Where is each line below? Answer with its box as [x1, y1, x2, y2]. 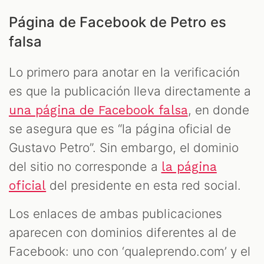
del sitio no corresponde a [9, 159, 161, 174]
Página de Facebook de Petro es [9, 14, 226, 31]
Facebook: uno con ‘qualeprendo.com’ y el [9, 244, 250, 259]
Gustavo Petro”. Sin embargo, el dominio [9, 140, 239, 156]
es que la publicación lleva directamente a [9, 84, 251, 99]
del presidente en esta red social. [46, 178, 241, 193]
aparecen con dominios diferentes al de [9, 225, 236, 240]
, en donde [187, 103, 249, 118]
